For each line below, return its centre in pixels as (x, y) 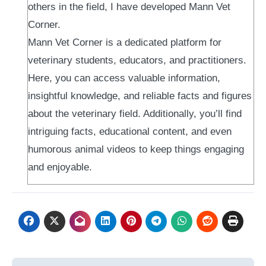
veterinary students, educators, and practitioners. (137, 60)
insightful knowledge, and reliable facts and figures (140, 96)
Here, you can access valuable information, (124, 78)
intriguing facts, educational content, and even (130, 131)
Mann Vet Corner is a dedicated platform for (125, 42)
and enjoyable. (60, 167)
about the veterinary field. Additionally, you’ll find (135, 113)
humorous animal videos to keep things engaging (136, 149)
